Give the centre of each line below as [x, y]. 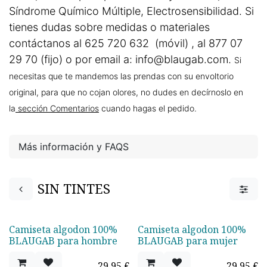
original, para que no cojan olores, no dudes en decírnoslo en [126, 92]
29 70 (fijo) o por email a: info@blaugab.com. [122, 59]
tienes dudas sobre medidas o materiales [109, 27]
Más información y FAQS [74, 147]
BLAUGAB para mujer [188, 241]
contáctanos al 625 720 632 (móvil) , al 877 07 [126, 43]
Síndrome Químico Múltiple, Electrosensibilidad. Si [131, 11]
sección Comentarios [57, 108]
